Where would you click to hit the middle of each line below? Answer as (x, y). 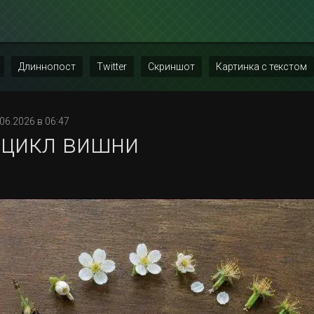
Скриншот (171, 67)
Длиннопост (47, 67)
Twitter (112, 67)
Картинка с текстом (261, 67)
